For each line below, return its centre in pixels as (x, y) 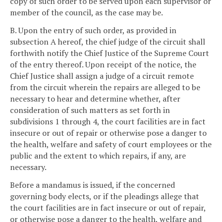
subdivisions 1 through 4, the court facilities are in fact (108, 121)
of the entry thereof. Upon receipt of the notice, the (103, 64)
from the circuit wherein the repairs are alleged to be (105, 87)
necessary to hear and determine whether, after (95, 98)
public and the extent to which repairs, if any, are (98, 155)
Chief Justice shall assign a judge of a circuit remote (102, 76)
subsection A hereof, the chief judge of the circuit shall (108, 41)
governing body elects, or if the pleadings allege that (105, 196)
